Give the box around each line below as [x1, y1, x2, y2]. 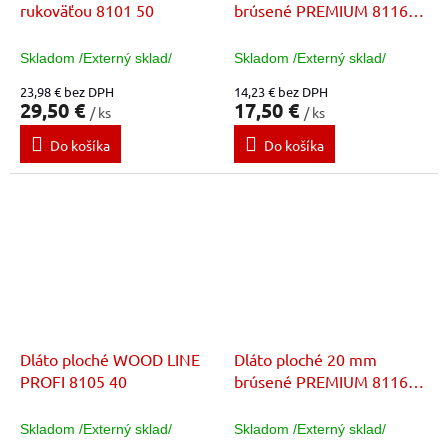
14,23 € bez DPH [234, 82, 328, 100]
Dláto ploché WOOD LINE [20, 349, 200, 370]
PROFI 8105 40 [20, 371, 127, 392]
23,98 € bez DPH [20, 82, 114, 100]
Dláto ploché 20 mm [234, 349, 377, 370]
